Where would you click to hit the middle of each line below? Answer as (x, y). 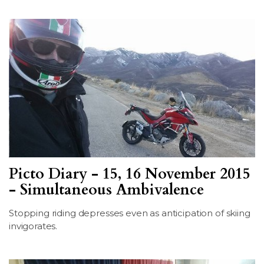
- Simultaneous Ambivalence (106, 190)
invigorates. (33, 226)
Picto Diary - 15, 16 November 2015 (130, 174)
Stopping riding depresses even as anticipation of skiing (130, 213)
